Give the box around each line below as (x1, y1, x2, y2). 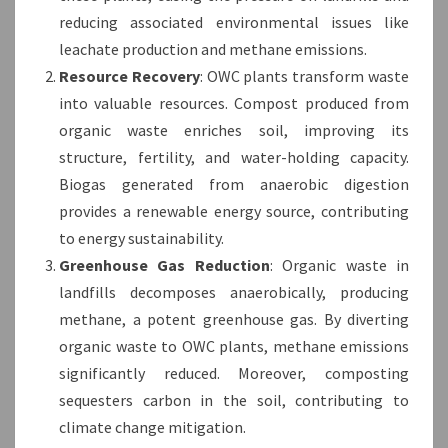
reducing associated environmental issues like (59, 11, 409, 32)
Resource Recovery (59, 65, 200, 86)
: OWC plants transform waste (199, 65, 410, 86)
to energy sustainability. (59, 227, 224, 248)
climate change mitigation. (59, 416, 246, 437)
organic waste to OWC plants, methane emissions (59, 335, 409, 356)
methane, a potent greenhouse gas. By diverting (59, 308, 409, 329)
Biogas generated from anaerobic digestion (59, 173, 409, 194)
